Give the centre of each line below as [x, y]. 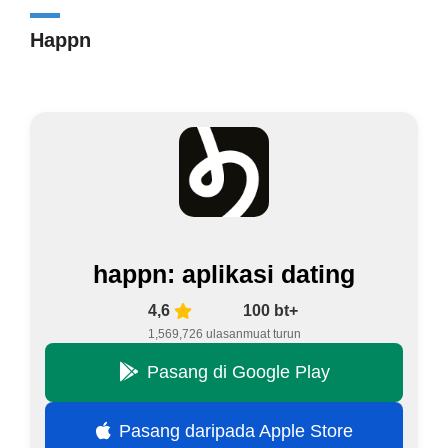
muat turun [271, 333]
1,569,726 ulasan [195, 333]
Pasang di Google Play [238, 371]
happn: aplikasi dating [224, 273]
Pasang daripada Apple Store [235, 430]
